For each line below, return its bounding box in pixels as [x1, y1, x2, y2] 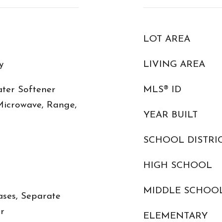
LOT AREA [143, 35, 190, 44]
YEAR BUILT [143, 111, 198, 120]
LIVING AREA [143, 60, 205, 69]
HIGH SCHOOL [143, 161, 212, 170]
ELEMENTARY [143, 212, 208, 221]
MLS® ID [143, 85, 181, 95]
